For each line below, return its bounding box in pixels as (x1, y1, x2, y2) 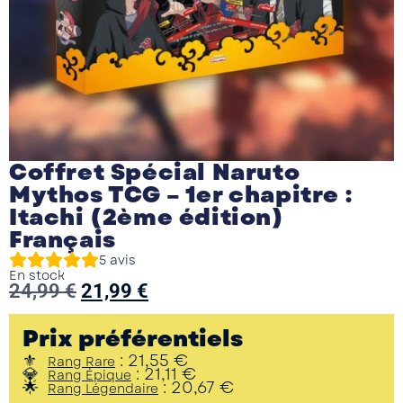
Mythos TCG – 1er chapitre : (9, 177, 353, 211)
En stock (9, 265, 65, 284)
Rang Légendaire (48, 380, 158, 399)
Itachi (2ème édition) (9, 200, 284, 234)
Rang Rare (48, 353, 115, 372)
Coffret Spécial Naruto (9, 155, 300, 189)
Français (9, 222, 116, 256)
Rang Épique (48, 366, 131, 385)
